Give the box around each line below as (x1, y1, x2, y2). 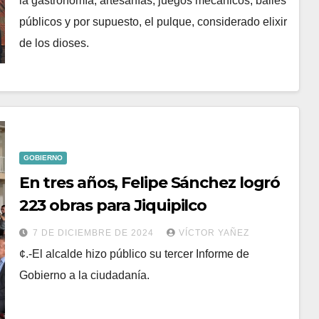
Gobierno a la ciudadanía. (19, 268, 150, 281)
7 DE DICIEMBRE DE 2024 (32, 227, 157, 238)
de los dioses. (19, 36, 89, 49)
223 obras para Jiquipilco (19, 195, 207, 215)
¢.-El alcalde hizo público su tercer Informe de (19, 247, 249, 260)
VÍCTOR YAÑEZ (178, 227, 249, 238)
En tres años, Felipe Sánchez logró (19, 172, 281, 192)
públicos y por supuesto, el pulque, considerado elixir (19, 15, 287, 28)
